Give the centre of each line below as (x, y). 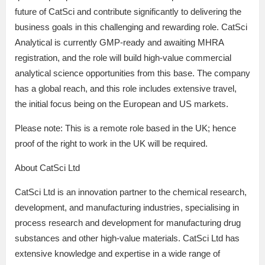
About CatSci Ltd (47, 168)
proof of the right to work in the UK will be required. (111, 144)
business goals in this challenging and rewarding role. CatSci (131, 27)
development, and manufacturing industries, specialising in (127, 208)
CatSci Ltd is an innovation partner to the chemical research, (131, 192)
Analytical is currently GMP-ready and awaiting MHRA (119, 43)
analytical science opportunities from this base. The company (132, 73)
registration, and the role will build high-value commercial (123, 58)
